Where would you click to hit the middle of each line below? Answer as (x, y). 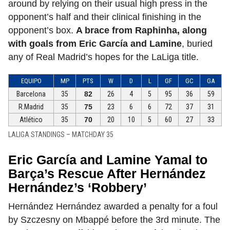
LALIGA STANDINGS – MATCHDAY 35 (61, 135)
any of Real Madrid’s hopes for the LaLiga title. (103, 57)
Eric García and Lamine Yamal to (108, 160)
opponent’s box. (42, 31)
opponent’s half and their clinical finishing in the (105, 17)
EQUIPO (31, 81)
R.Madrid (31, 107)
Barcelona (31, 94)
